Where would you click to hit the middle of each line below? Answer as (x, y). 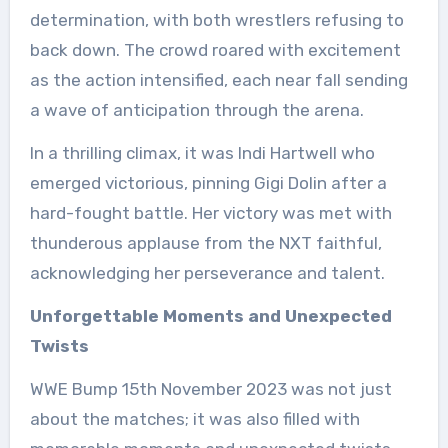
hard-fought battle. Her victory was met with (210, 213)
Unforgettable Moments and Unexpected (210, 316)
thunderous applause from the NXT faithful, (205, 243)
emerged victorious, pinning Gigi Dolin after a (208, 183)
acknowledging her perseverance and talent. (207, 273)
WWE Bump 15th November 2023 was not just (210, 389)
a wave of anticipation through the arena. (196, 110)
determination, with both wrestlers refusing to (216, 20)
